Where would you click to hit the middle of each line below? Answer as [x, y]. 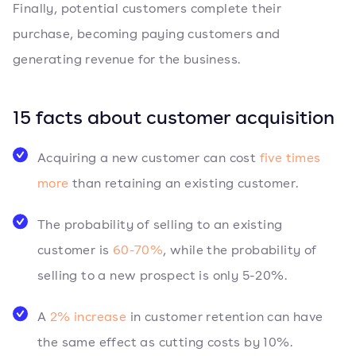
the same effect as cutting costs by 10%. [165, 342]
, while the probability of [240, 250]
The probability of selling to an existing [160, 224]
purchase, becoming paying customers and [147, 34]
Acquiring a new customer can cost [149, 158]
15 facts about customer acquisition [174, 117]
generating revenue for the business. [127, 59]
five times [290, 158]
